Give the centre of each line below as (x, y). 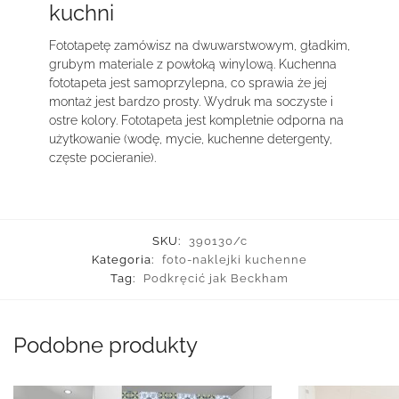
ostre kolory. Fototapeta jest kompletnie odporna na (196, 121)
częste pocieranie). (102, 158)
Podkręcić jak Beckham (216, 278)
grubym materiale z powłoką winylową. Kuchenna (193, 65)
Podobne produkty (106, 345)
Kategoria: (125, 259)
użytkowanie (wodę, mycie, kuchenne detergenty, (191, 139)
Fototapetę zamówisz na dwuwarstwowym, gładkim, (199, 46)
